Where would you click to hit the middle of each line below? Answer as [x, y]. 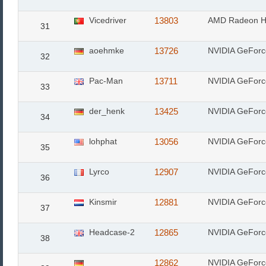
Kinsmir [102, 202]
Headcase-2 [111, 232]
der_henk [106, 111]
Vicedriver [107, 20]
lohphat [102, 141]
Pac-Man [105, 81]
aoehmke [105, 50]
